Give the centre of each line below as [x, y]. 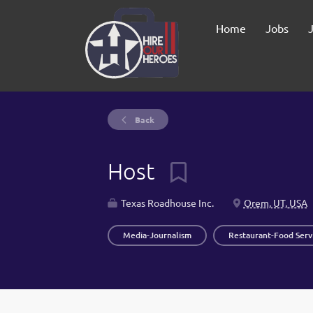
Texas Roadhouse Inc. [166, 203]
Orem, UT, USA [275, 203]
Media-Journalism [157, 235]
